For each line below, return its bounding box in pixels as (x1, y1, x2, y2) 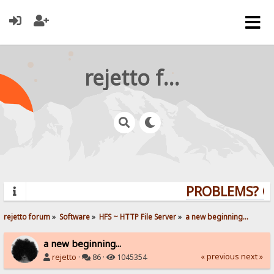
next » (240, 251, 263, 262)
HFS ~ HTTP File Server (99, 211, 177, 221)
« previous (200, 251, 239, 262)
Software (59, 211, 91, 221)
